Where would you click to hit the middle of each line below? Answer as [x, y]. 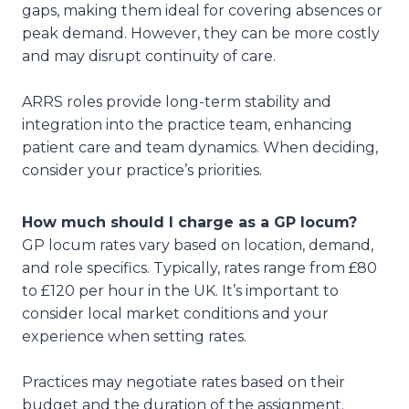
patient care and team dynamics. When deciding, [200, 147]
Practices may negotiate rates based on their [184, 382]
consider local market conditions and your [175, 313]
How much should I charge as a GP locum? [189, 222]
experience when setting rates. [136, 336]
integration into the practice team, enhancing [187, 124]
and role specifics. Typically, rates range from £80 [199, 267]
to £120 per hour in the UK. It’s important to [180, 290]
